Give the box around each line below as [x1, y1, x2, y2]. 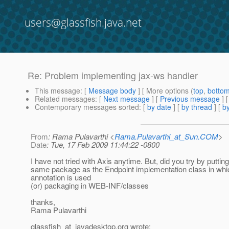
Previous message [160, 94, 220, 104]
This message [35, 85, 80, 96]
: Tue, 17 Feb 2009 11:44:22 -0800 [47, 139, 159, 150]
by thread [181, 102, 212, 112]
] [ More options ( [136, 85, 193, 96]
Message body [88, 85, 136, 96]
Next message [103, 94, 150, 104]
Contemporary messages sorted [35, 102, 139, 112]
